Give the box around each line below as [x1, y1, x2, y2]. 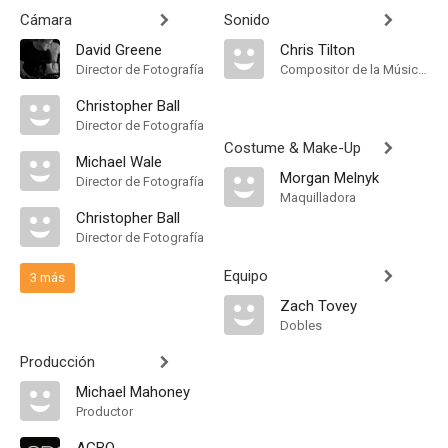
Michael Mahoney [76, 383, 190, 401]
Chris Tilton [280, 41, 355, 59]
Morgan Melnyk [280, 169, 379, 187]
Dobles [280, 318, 322, 333]
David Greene [76, 41, 162, 59]
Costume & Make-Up [224, 139, 361, 157]
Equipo [224, 267, 268, 285]
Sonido [224, 11, 270, 29]
